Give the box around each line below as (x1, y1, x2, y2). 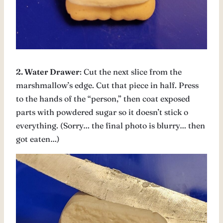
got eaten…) (16, 134, 60, 144)
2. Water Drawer (16, 67, 80, 77)
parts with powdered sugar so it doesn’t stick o (16, 107, 188, 117)
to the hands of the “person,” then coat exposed (16, 94, 190, 104)
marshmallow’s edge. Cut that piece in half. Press (16, 80, 199, 91)
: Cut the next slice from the (80, 67, 182, 77)
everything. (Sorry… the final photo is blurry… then (16, 120, 205, 131)
